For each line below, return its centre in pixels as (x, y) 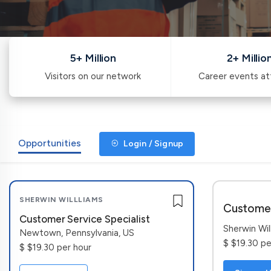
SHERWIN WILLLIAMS (61, 200)
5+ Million (93, 58)
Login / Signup (153, 144)
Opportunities (50, 143)
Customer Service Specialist (85, 219)
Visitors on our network (93, 76)
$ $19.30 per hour (55, 247)
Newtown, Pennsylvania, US (77, 233)
